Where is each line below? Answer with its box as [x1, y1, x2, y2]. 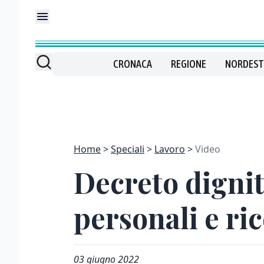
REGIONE [170, 58, 206, 70]
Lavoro [154, 143, 185, 156]
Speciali [111, 143, 144, 156]
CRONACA [113, 58, 152, 70]
